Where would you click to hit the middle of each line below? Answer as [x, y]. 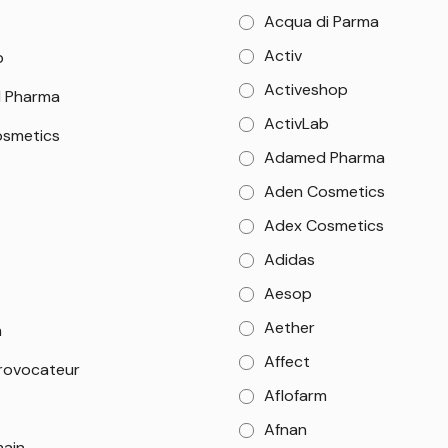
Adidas [290, 259]
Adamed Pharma [325, 157]
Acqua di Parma [322, 21]
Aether [290, 327]
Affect [287, 361]
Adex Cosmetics [324, 225]
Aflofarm [296, 395]
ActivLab [297, 123]
